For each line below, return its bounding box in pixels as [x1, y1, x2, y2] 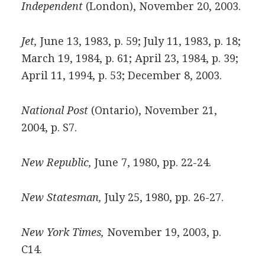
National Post [21, 104, 88, 117]
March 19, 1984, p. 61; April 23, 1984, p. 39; [21, 52, 238, 64]
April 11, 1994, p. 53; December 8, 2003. [21, 69, 222, 82]
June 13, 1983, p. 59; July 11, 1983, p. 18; [37, 35, 241, 47]
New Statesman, [21, 191, 102, 203]
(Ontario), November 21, [88, 104, 217, 117]
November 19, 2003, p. [104, 226, 221, 238]
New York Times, [21, 226, 104, 238]
